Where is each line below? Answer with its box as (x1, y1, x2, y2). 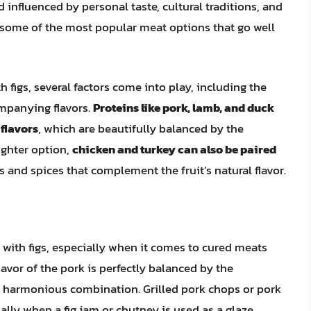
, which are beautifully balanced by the (38, 119, 244, 137)
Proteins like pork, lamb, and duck (93, 98, 274, 117)
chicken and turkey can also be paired (72, 140, 276, 158)
